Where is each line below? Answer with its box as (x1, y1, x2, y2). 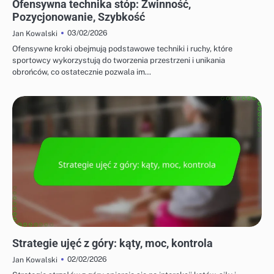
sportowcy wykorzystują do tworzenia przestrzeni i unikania (12, 55, 225, 65)
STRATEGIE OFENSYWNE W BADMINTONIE (17, 228, 140, 235)
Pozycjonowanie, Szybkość (12, 10, 145, 23)
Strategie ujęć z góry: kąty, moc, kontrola (12, 236, 213, 250)
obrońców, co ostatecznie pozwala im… (12, 67, 151, 76)
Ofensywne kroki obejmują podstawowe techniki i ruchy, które (12, 43, 232, 53)
